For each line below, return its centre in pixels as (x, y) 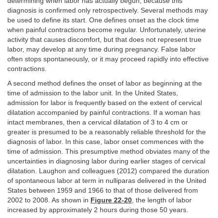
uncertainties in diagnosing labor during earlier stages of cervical (106, 162)
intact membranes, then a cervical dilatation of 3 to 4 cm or (98, 123)
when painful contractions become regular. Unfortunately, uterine (107, 30)
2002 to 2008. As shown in (49, 200)
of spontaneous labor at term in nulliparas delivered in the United (107, 181)
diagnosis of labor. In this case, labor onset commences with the (106, 142)
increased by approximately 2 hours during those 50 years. (98, 210)
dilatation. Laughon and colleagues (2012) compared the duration (108, 171)
